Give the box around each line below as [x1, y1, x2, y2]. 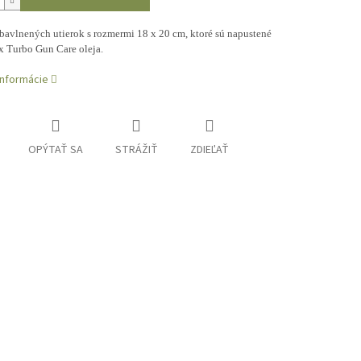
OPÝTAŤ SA [27, 142, 83, 159]
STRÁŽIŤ [114, 142, 158, 159]
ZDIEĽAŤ [189, 142, 229, 159]
